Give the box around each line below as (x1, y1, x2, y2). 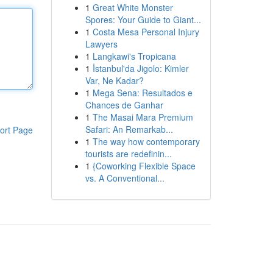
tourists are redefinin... (85, 147, 172, 160)
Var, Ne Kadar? (85, 74, 144, 87)
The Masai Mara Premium (92, 111, 193, 123)
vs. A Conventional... (85, 172, 165, 184)
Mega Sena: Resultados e (92, 87, 193, 99)
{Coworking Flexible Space (92, 160, 196, 172)
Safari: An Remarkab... (85, 123, 173, 135)
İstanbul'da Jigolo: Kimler (92, 62, 189, 74)
